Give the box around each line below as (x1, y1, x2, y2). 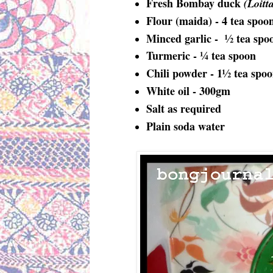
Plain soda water (146, 118, 225, 134)
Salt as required (146, 100, 221, 116)
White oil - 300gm (146, 83, 230, 99)
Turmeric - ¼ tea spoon (146, 48, 256, 64)
